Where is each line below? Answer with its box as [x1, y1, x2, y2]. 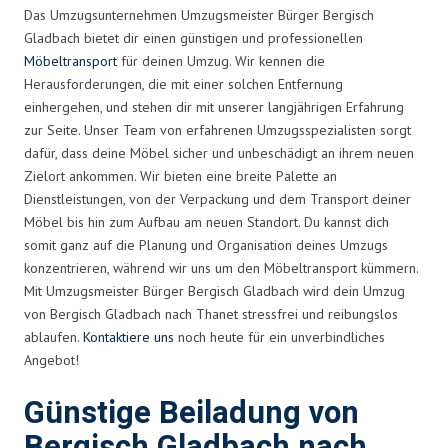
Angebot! [24, 350, 79, 369]
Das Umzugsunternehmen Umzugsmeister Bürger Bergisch [24, 5, 374, 24]
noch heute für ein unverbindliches [174, 327, 385, 346]
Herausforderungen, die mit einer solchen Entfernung [24, 74, 343, 93]
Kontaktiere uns [83, 327, 174, 346]
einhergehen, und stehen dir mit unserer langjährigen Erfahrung [24, 97, 404, 116]
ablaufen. [24, 327, 83, 346]
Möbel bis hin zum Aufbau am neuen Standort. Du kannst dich [24, 212, 389, 231]
